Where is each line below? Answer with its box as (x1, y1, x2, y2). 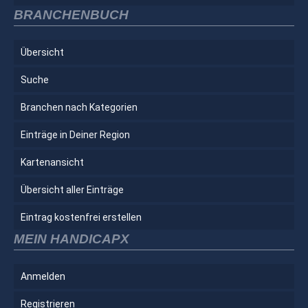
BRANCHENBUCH (14, 7, 129, 22)
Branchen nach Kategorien (21, 101, 137, 113)
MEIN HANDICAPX (14, 231, 129, 246)
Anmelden (21, 270, 65, 282)
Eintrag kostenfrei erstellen (21, 211, 142, 223)
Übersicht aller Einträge (21, 184, 124, 195)
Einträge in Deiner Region (21, 129, 130, 140)
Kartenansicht (21, 156, 84, 168)
